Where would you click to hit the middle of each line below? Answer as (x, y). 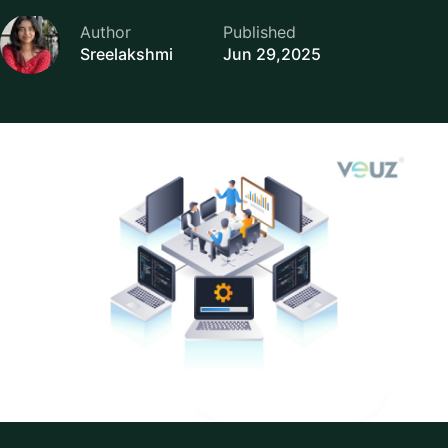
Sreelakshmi (126, 54)
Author (105, 32)
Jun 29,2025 (272, 54)
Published (259, 32)
